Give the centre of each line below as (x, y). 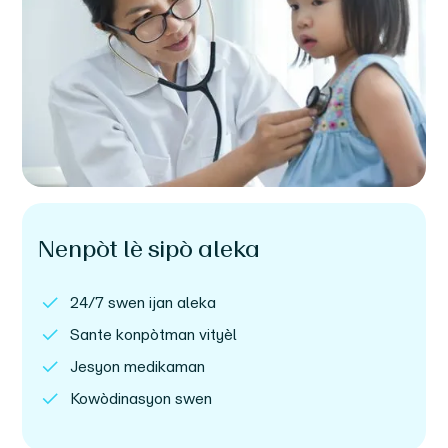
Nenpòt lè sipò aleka (149, 248)
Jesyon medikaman (138, 366)
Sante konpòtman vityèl (154, 334)
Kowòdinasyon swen (141, 398)
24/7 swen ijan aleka (143, 302)
